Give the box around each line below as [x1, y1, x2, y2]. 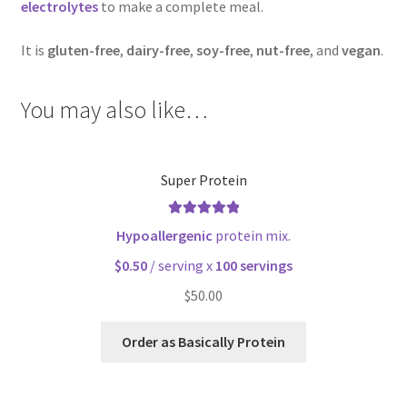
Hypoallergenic [116, 225, 213, 244]
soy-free [195, 40, 250, 59]
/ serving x [147, 255, 215, 274]
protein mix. [213, 225, 291, 244]
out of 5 [183, 239, 224, 253]
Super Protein [160, 170, 247, 189]
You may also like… [20, 95, 208, 125]
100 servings [215, 255, 293, 274]
